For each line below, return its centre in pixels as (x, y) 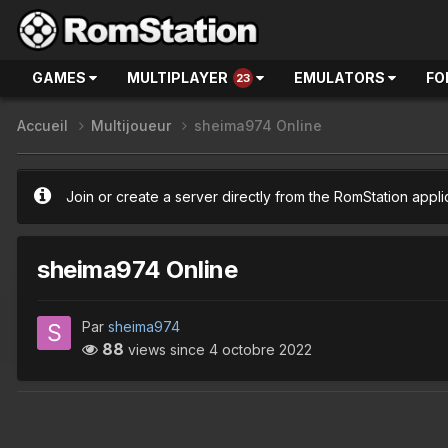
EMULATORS (341, 77)
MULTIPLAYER (177, 77)
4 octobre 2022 (260, 349)
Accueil (44, 126)
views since (166, 349)
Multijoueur (133, 126)
